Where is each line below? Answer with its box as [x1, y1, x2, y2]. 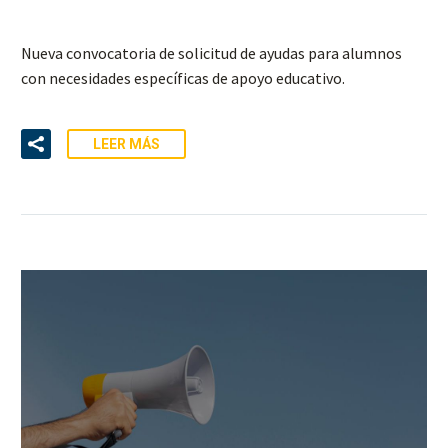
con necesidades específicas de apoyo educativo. [21, 68, 345, 89]
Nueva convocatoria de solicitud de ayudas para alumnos [21, 43, 402, 64]
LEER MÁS [93, 135, 160, 152]
